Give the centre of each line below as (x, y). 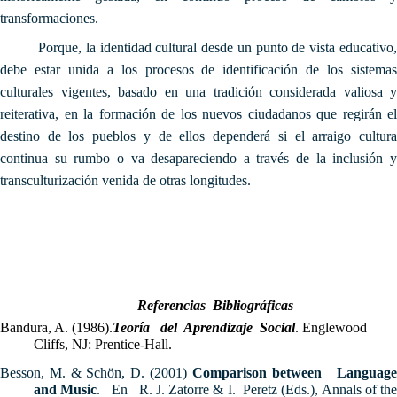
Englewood (335, 327)
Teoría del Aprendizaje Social (204, 327)
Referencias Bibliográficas (215, 305)
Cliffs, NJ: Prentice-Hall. (102, 344)
